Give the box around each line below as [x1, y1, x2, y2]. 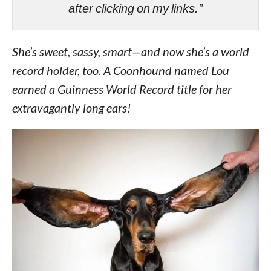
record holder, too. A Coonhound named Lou [11, 63, 229, 77]
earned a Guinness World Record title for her [11, 82, 232, 96]
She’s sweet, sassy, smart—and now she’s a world [11, 44, 249, 59]
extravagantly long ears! [11, 100, 131, 115]
